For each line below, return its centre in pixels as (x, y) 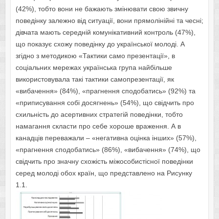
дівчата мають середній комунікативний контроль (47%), (105, 33)
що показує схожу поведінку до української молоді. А (100, 44)
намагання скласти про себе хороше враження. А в (98, 126)
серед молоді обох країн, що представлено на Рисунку (104, 173)
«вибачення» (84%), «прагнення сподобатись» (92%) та (105, 91)
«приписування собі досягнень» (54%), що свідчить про (105, 103)
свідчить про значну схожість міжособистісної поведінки (104, 162)
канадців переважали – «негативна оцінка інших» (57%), (106, 138)
